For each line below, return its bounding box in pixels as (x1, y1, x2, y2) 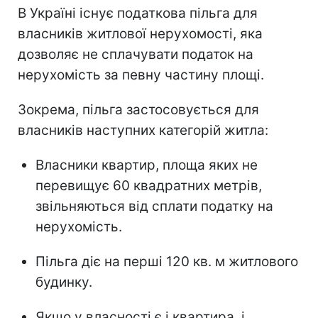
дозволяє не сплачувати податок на (18, 45, 253, 62)
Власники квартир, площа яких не (35, 156, 258, 173)
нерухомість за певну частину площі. (18, 66, 264, 83)
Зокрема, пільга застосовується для (18, 101, 259, 118)
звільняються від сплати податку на (35, 197, 273, 214)
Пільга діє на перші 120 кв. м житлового (35, 253, 298, 270)
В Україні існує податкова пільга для (18, 4, 258, 21)
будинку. (35, 273, 92, 290)
